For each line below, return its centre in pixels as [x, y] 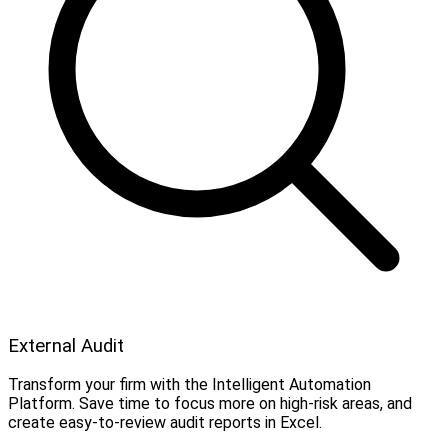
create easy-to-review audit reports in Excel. [165, 423]
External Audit [66, 345]
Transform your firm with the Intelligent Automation [189, 385]
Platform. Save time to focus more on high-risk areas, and [210, 404]
